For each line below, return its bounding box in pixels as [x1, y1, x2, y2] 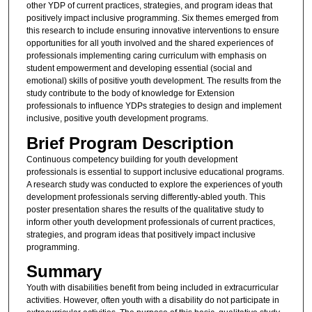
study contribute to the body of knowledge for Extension [26, 88, 235, 99]
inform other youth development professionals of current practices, [26, 217, 275, 227]
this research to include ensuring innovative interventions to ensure [26, 26, 279, 36]
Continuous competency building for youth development [26, 154, 237, 164]
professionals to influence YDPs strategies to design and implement [26, 101, 281, 111]
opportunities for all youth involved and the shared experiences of [26, 38, 273, 49]
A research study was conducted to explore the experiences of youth [26, 179, 283, 189]
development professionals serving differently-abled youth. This [26, 192, 265, 202]
